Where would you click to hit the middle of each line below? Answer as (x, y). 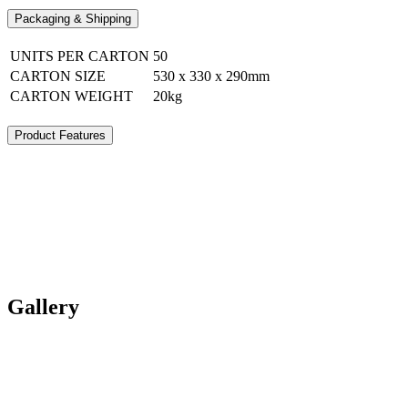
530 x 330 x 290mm (211, 76)
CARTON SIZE (58, 76)
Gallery (43, 307)
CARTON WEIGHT (71, 96)
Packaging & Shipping (73, 19)
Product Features (60, 136)
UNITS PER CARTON (80, 56)
